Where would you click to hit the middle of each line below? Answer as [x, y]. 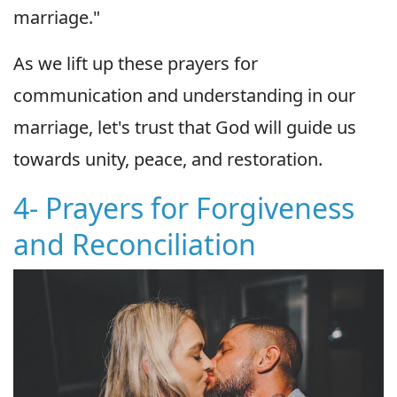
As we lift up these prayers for [136, 63]
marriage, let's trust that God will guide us [185, 127]
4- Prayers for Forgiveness [184, 207]
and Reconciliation [135, 244]
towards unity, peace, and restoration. [168, 159]
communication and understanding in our [184, 95]
